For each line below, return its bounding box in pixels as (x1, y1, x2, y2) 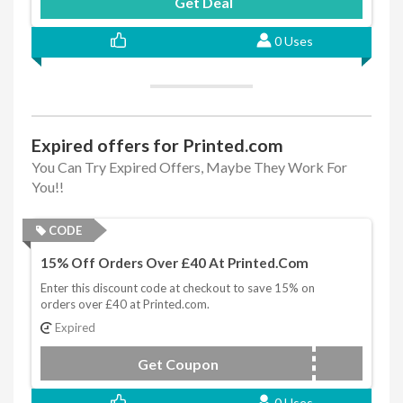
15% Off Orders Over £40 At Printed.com (40, 255, 309, 272)
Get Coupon (138, 355, 219, 373)
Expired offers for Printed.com (31, 135, 283, 157)
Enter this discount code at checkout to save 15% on (40, 281, 315, 296)
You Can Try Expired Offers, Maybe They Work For (31, 158, 347, 176)
